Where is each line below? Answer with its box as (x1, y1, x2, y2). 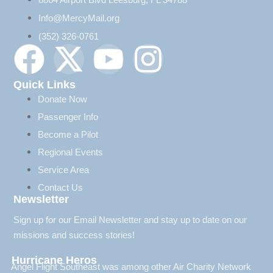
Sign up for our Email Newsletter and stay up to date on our (13, 214, 247, 225)
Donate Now (38, 93, 87, 104)
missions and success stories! (13, 229, 135, 240)
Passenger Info (38, 111, 98, 122)
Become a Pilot (38, 129, 98, 140)
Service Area (38, 164, 89, 175)
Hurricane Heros (12, 254, 97, 267)
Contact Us (38, 182, 83, 193)
